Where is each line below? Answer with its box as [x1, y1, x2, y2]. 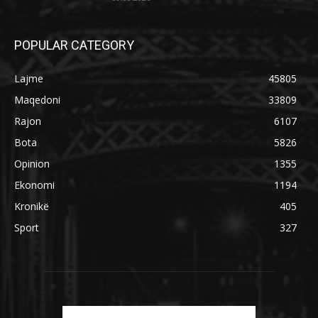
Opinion [14, 156, 50, 170]
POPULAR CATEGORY [14, 37, 134, 53]
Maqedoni [14, 92, 60, 106]
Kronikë [14, 199, 49, 213]
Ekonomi [14, 177, 55, 192]
